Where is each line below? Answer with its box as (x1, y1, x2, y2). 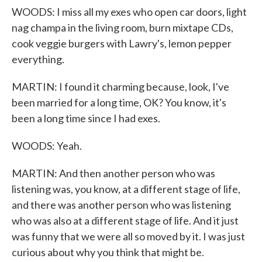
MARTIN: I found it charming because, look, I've (12, 80, 229, 93)
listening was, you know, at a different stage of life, (12, 182, 240, 195)
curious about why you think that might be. (12, 246, 204, 258)
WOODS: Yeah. (12, 139, 82, 152)
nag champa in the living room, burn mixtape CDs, (12, 21, 233, 34)
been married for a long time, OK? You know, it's (12, 96, 226, 109)
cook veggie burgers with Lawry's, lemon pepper (12, 37, 232, 50)
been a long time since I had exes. (12, 112, 160, 125)
